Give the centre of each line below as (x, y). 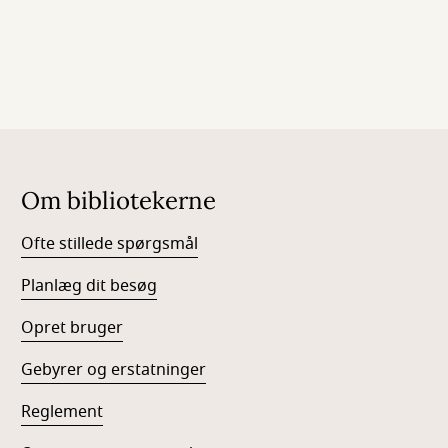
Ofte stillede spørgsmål (110, 244)
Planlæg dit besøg (89, 286)
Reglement (62, 412)
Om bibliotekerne (119, 200)
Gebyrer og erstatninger (114, 370)
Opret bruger (72, 328)
